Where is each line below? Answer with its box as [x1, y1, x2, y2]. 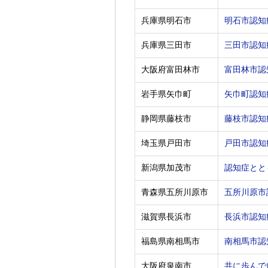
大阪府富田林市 [141, 65, 200, 74]
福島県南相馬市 [141, 237, 200, 246]
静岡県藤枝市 [141, 114, 191, 123]
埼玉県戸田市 [141, 139, 191, 148]
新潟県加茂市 [141, 163, 191, 172]
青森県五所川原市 [141, 188, 208, 197]
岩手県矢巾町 [141, 90, 191, 99]
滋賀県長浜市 [141, 212, 191, 221]
